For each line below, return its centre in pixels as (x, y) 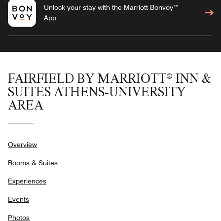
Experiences (27, 181)
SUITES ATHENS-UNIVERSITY (97, 91)
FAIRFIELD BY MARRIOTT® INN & (110, 78)
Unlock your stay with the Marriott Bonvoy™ (111, 7)
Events (18, 199)
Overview (22, 144)
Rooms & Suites (33, 163)
